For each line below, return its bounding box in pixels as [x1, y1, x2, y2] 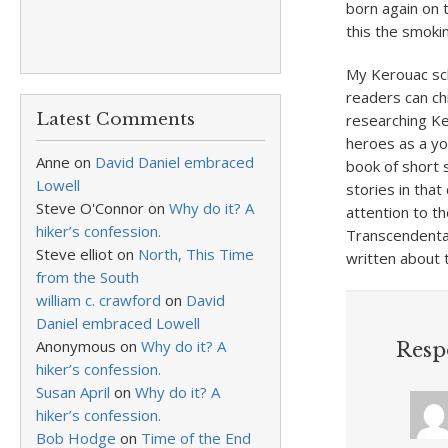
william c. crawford [36, 290, 161, 310]
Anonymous [36, 336, 116, 356]
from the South [36, 267, 139, 287]
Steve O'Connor [36, 198, 144, 218]
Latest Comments [36, 109, 195, 130]
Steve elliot [36, 244, 113, 264]
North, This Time [138, 244, 254, 264]
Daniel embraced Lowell [36, 313, 200, 333]
